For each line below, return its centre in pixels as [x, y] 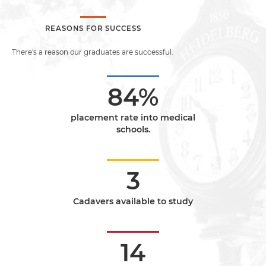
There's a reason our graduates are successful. [93, 52]
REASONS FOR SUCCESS [93, 28]
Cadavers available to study [133, 201]
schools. [133, 129]
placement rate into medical [133, 118]
